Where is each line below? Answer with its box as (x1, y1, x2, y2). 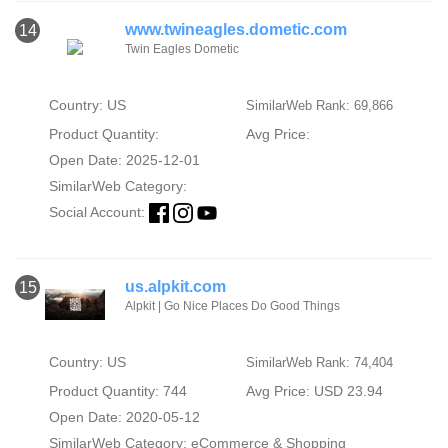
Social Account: (48, 203, 149, 220)
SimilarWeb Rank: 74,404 (245, 354, 393, 370)
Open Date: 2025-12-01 (48, 151, 200, 168)
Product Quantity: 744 (48, 382, 187, 399)
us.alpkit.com (125, 277, 226, 295)
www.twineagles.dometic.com (125, 20, 347, 38)
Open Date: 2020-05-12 (48, 408, 200, 425)
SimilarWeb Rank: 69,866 (245, 97, 393, 113)
